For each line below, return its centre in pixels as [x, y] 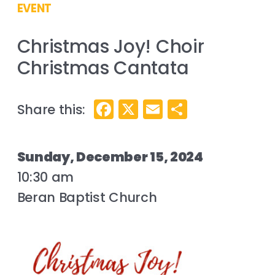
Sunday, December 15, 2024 [110, 157]
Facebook [160, 109]
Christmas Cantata [103, 68]
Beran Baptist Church [87, 198]
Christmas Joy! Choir [110, 46]
